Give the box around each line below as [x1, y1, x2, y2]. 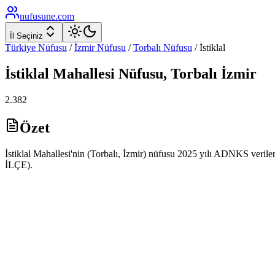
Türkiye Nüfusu [5, 42, 67, 53]
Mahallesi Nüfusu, [49, 65, 171, 82]
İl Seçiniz [10, 31, 43, 41]
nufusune [20, 11, 55, 21]
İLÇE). [5, 159, 33, 170]
